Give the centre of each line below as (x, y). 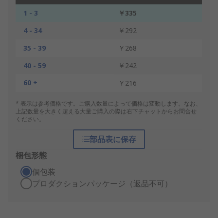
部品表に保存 (113, 139)
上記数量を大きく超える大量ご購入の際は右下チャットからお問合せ (106, 111)
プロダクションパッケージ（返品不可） (102, 184)
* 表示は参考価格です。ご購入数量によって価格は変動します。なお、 (109, 104)
